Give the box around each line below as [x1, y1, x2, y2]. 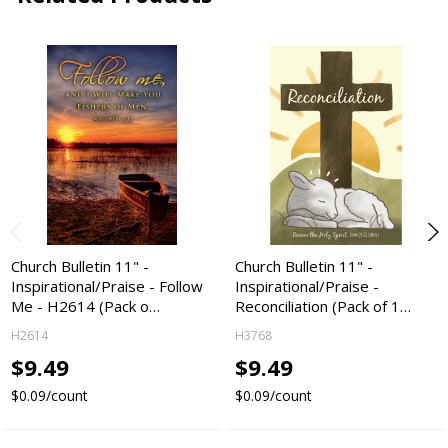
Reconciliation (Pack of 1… [235, 295, 412, 316]
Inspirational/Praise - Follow [11, 275, 204, 296]
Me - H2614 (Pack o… [11, 295, 161, 316]
